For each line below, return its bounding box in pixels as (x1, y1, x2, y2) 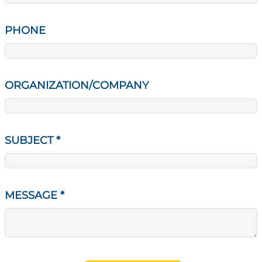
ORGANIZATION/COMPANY (5, 78, 149, 92)
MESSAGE (5, 188, 60, 202)
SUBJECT (5, 133, 56, 147)
